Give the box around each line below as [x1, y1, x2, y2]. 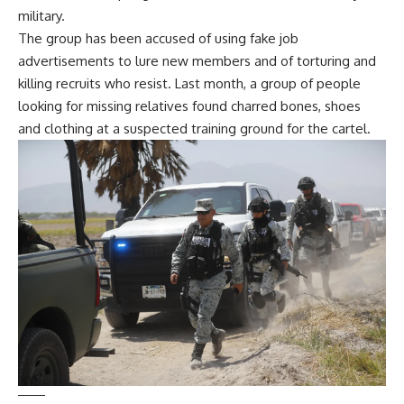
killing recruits [18, 75, 101, 93]
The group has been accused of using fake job [18, 30, 298, 48]
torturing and [297, 52, 376, 70]
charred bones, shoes [231, 97, 361, 115]
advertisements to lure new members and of [18, 52, 297, 70]
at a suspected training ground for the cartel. [93, 120, 371, 138]
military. [18, 7, 65, 25]
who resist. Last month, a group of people [101, 75, 361, 93]
